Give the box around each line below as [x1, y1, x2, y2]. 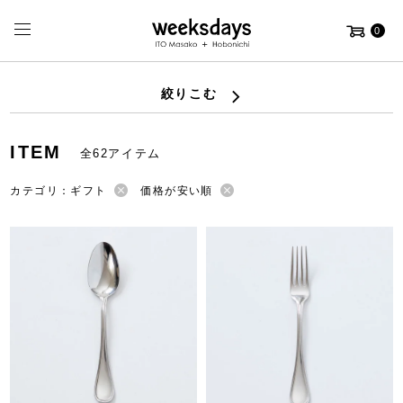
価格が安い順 [140, 184, 213, 197]
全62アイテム [79, 146, 161, 160]
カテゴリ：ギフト [10, 184, 107, 197]
